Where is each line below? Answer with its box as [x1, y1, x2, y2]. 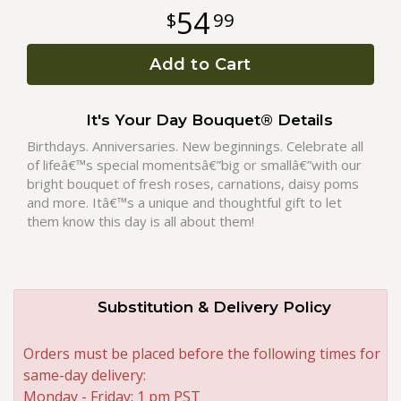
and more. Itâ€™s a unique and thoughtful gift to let [27, 193, 342, 212]
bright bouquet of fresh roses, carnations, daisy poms [27, 175, 359, 193]
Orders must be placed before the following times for [23, 344, 380, 364]
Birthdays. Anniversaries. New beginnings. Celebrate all [27, 137, 363, 156]
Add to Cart [149, 55, 252, 75]
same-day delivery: [23, 365, 146, 386]
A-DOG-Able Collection [13, 82, 156, 97]
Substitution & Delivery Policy [97, 298, 331, 317]
